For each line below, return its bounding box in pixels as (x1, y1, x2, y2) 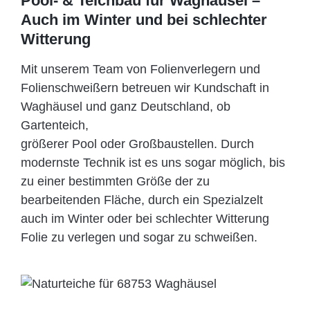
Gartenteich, (21, 118, 89, 133)
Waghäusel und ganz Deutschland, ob (21, 100, 230, 114)
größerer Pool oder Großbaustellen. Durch (21, 137, 254, 152)
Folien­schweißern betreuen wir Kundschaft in (21, 81, 269, 95)
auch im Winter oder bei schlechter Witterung (21, 212, 269, 226)
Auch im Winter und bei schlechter (21, 10, 267, 28)
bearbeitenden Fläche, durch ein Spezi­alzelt (21, 193, 263, 208)
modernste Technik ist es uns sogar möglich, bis (21, 156, 285, 170)
